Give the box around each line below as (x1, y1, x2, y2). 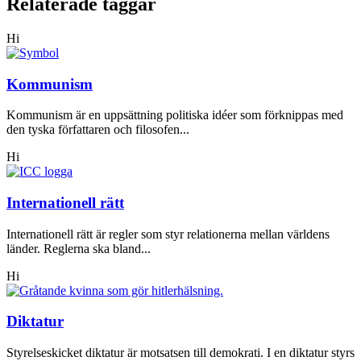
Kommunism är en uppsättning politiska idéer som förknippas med (6, 108, 343, 122)
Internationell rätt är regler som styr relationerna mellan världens (6, 226, 330, 241)
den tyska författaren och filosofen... (6, 122, 189, 137)
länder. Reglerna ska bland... (6, 241, 151, 255)
